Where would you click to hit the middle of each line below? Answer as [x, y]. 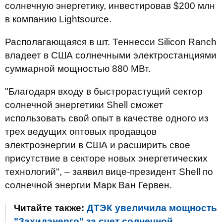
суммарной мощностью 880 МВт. [78, 69]
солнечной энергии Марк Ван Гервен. [88, 185]
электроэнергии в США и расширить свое [98, 145]
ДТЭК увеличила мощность [152, 208]
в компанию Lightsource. [58, 19]
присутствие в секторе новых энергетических [106, 158]
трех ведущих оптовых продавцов [81, 132]
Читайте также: [50, 208]
